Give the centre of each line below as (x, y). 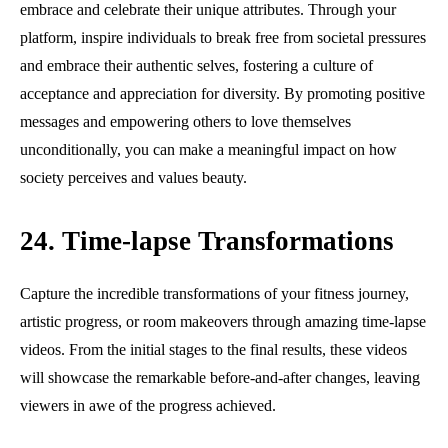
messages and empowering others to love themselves (185, 121)
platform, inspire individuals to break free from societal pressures (223, 37)
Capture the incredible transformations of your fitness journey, (214, 293)
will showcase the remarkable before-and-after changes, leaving (220, 377)
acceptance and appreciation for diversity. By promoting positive (222, 93)
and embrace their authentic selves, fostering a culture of (196, 65)
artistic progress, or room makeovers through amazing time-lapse (223, 321)
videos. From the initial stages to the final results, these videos (213, 349)
